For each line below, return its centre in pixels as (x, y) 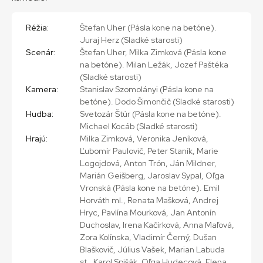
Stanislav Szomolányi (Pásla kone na (147, 89)
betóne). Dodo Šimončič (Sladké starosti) (157, 101)
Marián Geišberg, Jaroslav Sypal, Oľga (152, 175)
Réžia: (37, 27)
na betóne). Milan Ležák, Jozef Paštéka (154, 64)
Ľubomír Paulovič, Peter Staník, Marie (149, 151)
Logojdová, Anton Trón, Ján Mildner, (148, 163)
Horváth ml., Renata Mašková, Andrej (149, 200)
